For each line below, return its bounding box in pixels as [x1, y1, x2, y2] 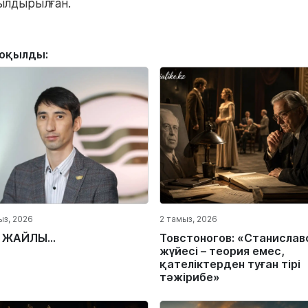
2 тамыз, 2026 [159, 214, 217, 224]
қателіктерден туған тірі [159, 257, 300, 271]
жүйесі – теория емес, [159, 244, 285, 258]
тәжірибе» [159, 270, 220, 284]
